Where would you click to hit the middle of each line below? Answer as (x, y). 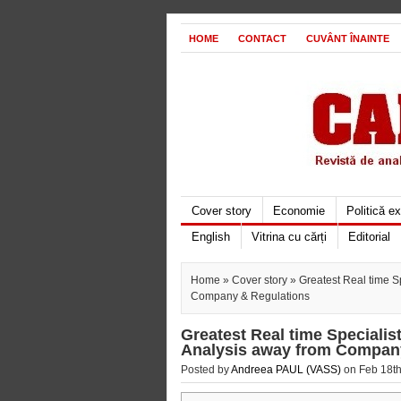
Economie (299, 211)
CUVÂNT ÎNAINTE (348, 38)
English (211, 237)
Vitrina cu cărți (289, 237)
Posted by (206, 370)
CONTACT (262, 38)
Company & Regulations (250, 296)
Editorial (369, 237)
